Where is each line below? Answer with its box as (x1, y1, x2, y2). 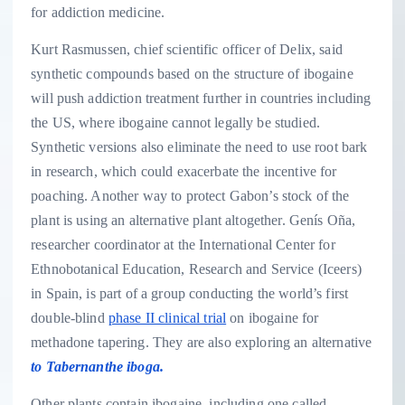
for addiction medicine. (31, 5, 165, 21)
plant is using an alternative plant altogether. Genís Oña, (31, 212, 356, 229)
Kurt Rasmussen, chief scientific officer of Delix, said (31, 42, 343, 58)
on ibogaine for (226, 310, 319, 326)
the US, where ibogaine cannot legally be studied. (31, 115, 320, 131)
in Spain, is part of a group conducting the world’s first (31, 286, 349, 302)
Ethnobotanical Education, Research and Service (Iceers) (31, 261, 362, 278)
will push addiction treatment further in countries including (31, 90, 372, 107)
